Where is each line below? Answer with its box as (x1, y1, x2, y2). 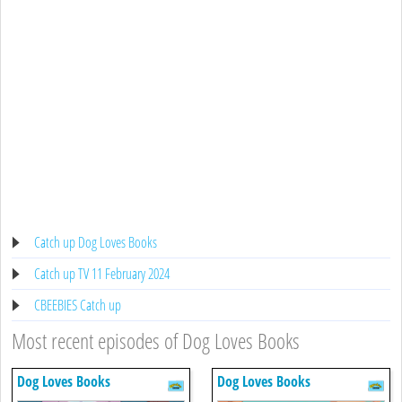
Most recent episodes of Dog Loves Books (12, 325, 300, 355)
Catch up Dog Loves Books (34, 232, 157, 252)
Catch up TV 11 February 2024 (34, 263, 170, 284)
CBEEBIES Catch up (34, 294, 121, 315)
